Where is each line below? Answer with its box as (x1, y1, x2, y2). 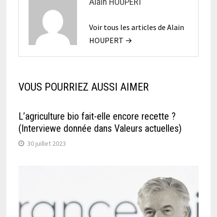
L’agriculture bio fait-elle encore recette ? (18, 110, 176, 122)
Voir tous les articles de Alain (89, 22, 184, 32)
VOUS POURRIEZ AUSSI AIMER (18, 80, 149, 93)
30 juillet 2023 (27, 139, 66, 148)
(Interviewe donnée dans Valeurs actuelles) (18, 122, 182, 134)
